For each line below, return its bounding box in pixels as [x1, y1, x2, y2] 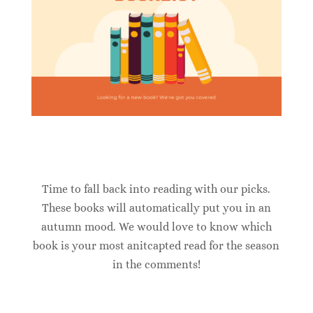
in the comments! [112, 258, 201, 272]
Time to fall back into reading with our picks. [42, 182, 271, 196]
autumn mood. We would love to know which [41, 220, 272, 234]
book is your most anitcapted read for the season [33, 239, 280, 253]
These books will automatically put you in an [41, 201, 271, 215]
